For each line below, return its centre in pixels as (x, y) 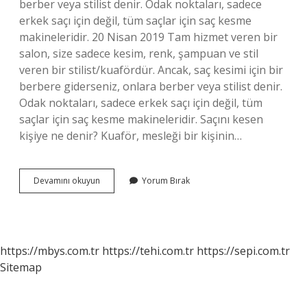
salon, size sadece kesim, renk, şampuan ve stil (139, 53)
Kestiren (115, 192)
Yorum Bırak (166, 181)
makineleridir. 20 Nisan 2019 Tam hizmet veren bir (148, 37)
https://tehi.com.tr (148, 251)
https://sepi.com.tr (243, 251)
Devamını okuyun (67, 181)
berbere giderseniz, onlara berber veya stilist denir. (151, 86)
